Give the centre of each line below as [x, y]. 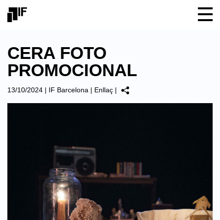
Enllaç [104, 90]
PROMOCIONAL [72, 70]
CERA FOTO [57, 53]
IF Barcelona [69, 90]
